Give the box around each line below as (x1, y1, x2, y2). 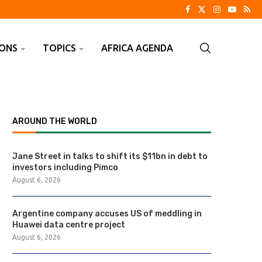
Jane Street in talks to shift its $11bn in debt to (12, 151, 208, 161)
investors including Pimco (12, 163, 118, 173)
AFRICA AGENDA (101, 43, 173, 53)
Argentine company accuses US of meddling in (12, 209, 202, 219)
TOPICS (43, 43, 76, 53)
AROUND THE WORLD (12, 116, 97, 126)
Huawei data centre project (12, 220, 125, 230)
